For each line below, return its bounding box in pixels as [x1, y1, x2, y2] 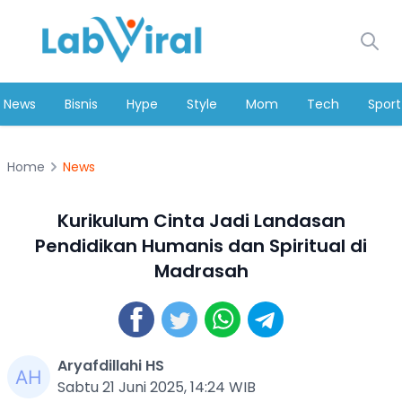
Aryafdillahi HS [57, 355, 164, 376]
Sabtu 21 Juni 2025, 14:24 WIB [57, 377, 256, 398]
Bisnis [65, 94, 98, 113]
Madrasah [153, 258, 249, 284]
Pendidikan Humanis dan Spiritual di [35, 233, 367, 258]
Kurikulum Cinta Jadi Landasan [57, 208, 345, 233]
